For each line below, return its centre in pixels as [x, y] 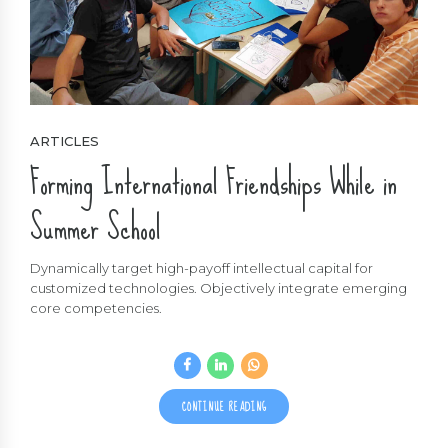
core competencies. [96, 308]
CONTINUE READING [224, 406]
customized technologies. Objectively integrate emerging [218, 288]
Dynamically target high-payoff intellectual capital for [201, 268]
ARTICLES [64, 141]
